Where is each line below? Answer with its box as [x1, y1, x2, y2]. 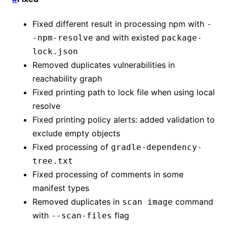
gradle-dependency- [111, 142, 202, 152]
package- [162, 32, 202, 43]
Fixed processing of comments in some [32, 169, 183, 179]
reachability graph [32, 73, 102, 84]
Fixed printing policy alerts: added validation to [32, 114, 215, 125]
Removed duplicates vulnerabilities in [32, 59, 175, 70]
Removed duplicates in [32, 196, 122, 207]
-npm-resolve [32, 32, 93, 43]
